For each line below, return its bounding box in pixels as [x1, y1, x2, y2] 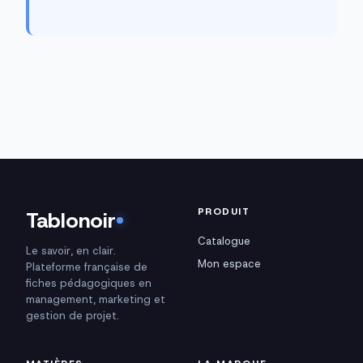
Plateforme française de [26, 260, 147, 275]
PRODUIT [198, 205, 250, 219]
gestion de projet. [26, 309, 119, 323]
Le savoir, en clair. [26, 244, 116, 258]
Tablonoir [26, 207, 116, 235]
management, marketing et [26, 293, 165, 307]
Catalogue [198, 234, 250, 249]
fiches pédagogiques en [26, 276, 152, 291]
